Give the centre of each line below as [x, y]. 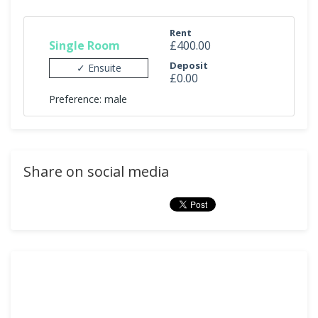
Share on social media [96, 171]
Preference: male [88, 99]
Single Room [84, 45]
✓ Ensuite [99, 67]
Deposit [189, 65]
